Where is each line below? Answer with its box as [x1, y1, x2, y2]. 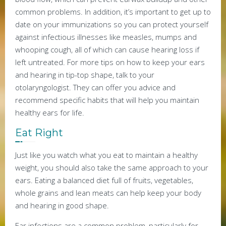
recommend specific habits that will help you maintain [15, 95, 199, 105]
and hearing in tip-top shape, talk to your [15, 70, 154, 80]
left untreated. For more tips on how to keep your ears [15, 57, 205, 68]
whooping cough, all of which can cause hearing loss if [15, 44, 199, 55]
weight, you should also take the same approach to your [15, 162, 208, 173]
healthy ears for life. [15, 107, 84, 118]
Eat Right [15, 127, 63, 139]
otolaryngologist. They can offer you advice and [15, 82, 176, 93]
